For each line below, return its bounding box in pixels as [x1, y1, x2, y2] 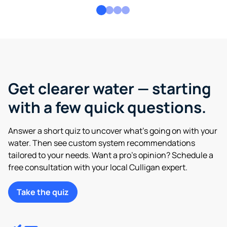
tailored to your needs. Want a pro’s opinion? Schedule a [8, 149, 213, 161]
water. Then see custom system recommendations [8, 137, 195, 148]
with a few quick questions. [8, 96, 206, 118]
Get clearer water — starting [8, 78, 211, 99]
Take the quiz [17, 186, 69, 198]
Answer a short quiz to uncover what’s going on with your [8, 125, 217, 136]
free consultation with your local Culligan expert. [8, 161, 187, 173]
